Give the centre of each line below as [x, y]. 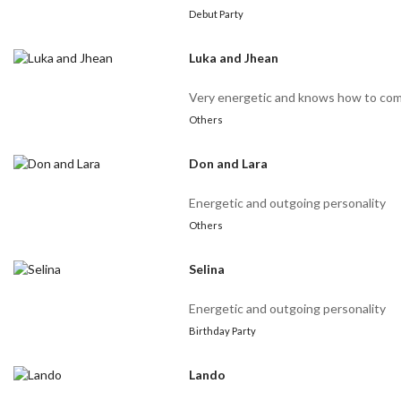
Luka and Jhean [234, 58]
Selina [207, 269]
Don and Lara [229, 164]
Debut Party [217, 14]
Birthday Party [223, 331]
